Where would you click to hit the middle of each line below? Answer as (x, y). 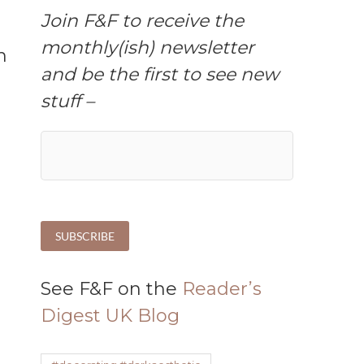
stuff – (70, 102)
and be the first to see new (160, 75)
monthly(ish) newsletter (147, 48)
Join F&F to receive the (142, 21)
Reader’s (222, 289)
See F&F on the (111, 289)
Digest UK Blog (110, 316)
